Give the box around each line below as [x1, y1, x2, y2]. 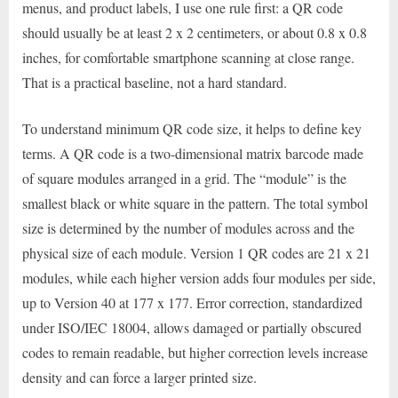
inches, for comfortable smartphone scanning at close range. [22, 48, 354, 68]
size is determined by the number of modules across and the [22, 219, 354, 238]
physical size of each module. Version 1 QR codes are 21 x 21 [22, 243, 370, 263]
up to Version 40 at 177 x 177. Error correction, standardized [22, 293, 362, 313]
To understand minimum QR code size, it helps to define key [22, 119, 362, 139]
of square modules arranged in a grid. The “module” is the [22, 169, 346, 188]
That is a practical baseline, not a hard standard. [22, 73, 287, 92]
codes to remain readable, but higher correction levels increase [22, 343, 368, 362]
